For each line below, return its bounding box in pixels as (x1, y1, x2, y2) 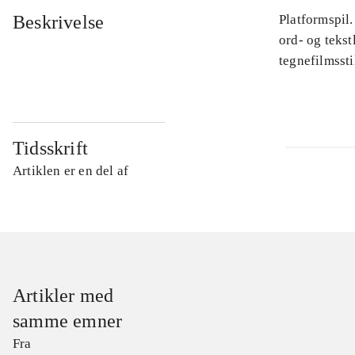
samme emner (13, 311, 123, 332)
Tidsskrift (13, 138, 88, 159)
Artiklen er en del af (13, 163, 129, 179)
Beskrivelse (13, 12, 105, 33)
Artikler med (13, 285, 114, 307)
